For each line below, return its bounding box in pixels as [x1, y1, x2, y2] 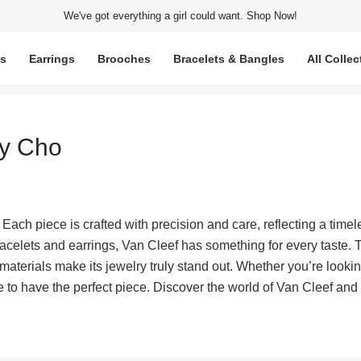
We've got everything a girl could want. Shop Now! [64, 10, 297, 22]
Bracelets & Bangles [172, 52, 284, 65]
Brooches [97, 52, 151, 65]
